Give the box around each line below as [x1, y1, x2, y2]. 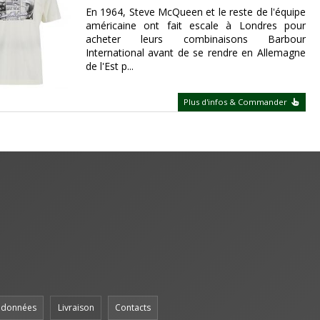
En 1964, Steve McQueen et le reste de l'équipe [85, 4, 306, 19]
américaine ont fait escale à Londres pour [85, 18, 306, 32]
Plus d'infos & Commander [184, 96, 290, 108]
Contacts [115, 301, 151, 314]
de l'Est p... [85, 59, 134, 73]
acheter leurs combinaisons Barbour [85, 31, 306, 46]
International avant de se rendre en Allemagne [85, 45, 306, 59]
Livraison [57, 301, 94, 314]
